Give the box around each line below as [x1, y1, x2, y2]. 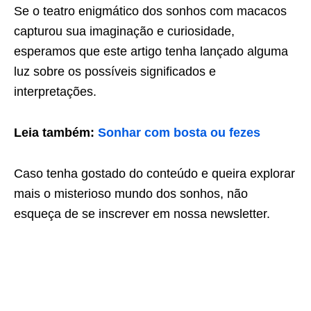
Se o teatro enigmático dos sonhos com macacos [14, 3, 287, 18]
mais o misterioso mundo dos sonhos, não [14, 186, 248, 201]
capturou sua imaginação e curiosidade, [14, 24, 235, 38]
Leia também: [14, 125, 98, 140]
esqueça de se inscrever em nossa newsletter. [14, 206, 270, 221]
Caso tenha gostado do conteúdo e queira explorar [14, 166, 295, 180]
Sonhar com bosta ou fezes [98, 125, 260, 140]
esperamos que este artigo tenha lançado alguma [14, 44, 288, 58]
